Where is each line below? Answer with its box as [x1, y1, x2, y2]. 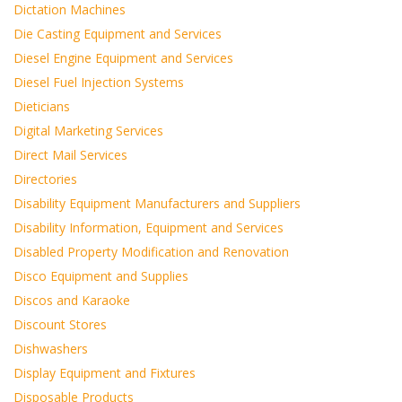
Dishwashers [13, 340, 88, 357]
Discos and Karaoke [13, 292, 130, 309]
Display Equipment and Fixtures [13, 364, 196, 381]
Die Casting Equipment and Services [13, 25, 222, 42]
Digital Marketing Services [13, 122, 163, 139]
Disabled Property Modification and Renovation [13, 243, 289, 260]
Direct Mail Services [13, 146, 127, 163]
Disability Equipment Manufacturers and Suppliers [13, 195, 301, 212]
